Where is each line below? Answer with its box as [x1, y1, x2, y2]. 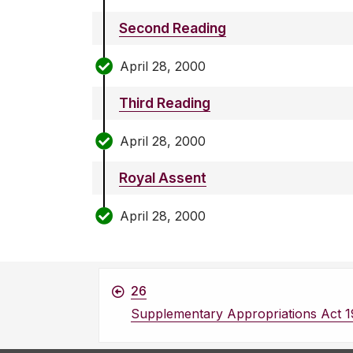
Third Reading [119, 95, 210, 112]
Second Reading [119, 20, 226, 37]
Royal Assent [119, 169, 206, 187]
